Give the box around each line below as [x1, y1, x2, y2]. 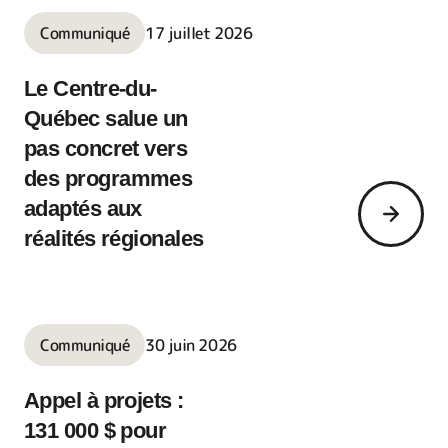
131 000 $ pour [24, 418, 167, 443]
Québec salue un [24, 106, 188, 131]
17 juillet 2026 [145, 22, 253, 44]
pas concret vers [24, 136, 188, 161]
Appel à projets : [24, 388, 184, 413]
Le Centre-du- [24, 76, 157, 101]
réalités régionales [24, 226, 204, 251]
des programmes [24, 166, 193, 191]
